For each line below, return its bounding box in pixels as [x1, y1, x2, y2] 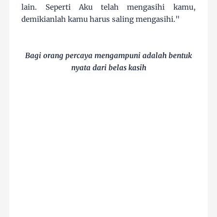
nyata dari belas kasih [71, 63, 146, 72]
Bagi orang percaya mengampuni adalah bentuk [25, 51, 192, 60]
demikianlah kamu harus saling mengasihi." [21, 15, 180, 24]
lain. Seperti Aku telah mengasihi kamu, [21, 2, 196, 12]
